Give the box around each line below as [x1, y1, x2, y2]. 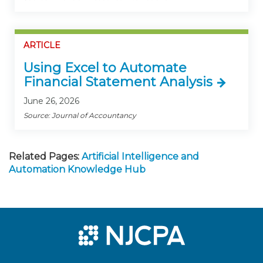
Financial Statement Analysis [23, 73, 213, 90]
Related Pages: [9, 150, 79, 162]
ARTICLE [23, 40, 60, 50]
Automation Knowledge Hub [9, 163, 146, 175]
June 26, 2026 [23, 95, 79, 106]
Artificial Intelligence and [82, 150, 199, 162]
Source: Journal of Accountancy [23, 110, 136, 120]
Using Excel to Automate [23, 59, 187, 76]
